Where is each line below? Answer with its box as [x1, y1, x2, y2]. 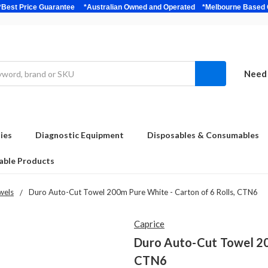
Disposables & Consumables [147, 129, 259, 140]
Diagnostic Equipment [35, 129, 124, 140]
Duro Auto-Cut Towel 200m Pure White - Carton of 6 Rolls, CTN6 [29, 187, 258, 197]
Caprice [134, 218, 165, 229]
